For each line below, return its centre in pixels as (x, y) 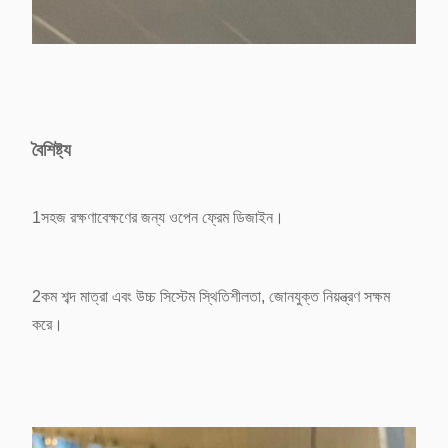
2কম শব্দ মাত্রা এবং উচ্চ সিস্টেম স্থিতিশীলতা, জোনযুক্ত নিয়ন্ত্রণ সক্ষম (211, 297)
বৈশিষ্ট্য (51, 150)
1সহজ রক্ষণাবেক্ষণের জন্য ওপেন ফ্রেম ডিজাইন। (158, 218)
